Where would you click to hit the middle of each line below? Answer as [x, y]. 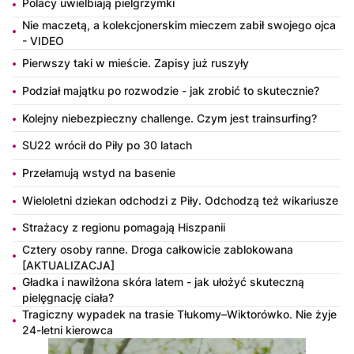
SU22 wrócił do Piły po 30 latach [107, 145]
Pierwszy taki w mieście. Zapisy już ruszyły [136, 63]
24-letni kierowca [68, 330]
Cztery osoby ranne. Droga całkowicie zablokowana [158, 250]
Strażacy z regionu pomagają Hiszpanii [124, 228]
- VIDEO [43, 41]
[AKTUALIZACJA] [68, 265]
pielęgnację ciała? [68, 298]
